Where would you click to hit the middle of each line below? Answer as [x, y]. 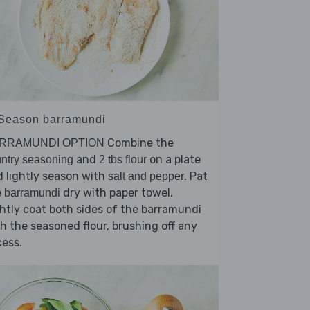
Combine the [139, 143]
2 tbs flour [123, 160]
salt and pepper [146, 176]
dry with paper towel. [117, 193]
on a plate [174, 160]
